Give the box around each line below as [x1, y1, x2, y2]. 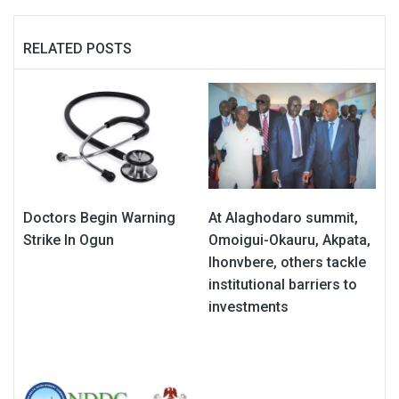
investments [208, 298, 289, 316]
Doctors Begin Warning [23, 209, 175, 227]
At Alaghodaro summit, [208, 209, 358, 227]
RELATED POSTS [23, 40, 132, 58]
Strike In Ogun [23, 232, 114, 249]
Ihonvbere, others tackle [208, 254, 366, 272]
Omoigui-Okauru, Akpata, [208, 232, 370, 249]
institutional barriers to [208, 276, 357, 294]
